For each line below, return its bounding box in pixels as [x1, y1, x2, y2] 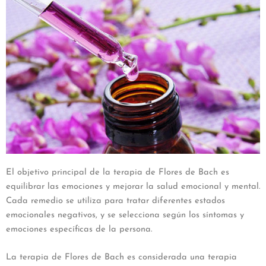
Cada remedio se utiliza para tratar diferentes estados [6, 196, 225, 205]
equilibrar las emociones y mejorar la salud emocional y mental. [6, 182, 260, 191]
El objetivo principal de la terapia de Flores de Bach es [6, 167, 229, 177]
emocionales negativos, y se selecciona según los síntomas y [6, 210, 244, 220]
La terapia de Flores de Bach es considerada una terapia [6, 253, 237, 262]
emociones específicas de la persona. [6, 224, 152, 234]
